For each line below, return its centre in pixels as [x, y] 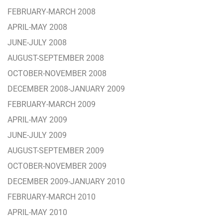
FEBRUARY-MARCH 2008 [52, 12]
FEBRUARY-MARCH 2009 [52, 104]
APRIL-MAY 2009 [37, 120]
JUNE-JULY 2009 [37, 135]
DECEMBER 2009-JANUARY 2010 [66, 181]
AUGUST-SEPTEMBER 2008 [56, 58]
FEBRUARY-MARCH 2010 [52, 197]
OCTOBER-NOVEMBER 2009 [57, 166]
